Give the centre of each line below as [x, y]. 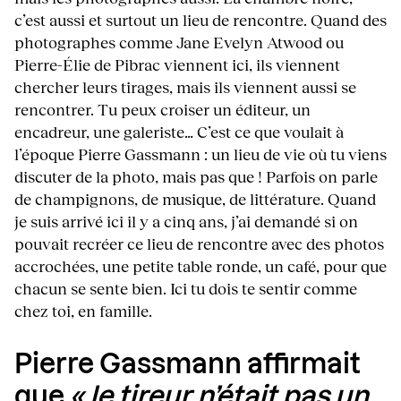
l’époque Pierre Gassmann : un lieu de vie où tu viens [200, 154]
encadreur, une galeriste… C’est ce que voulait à [179, 132]
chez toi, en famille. [83, 311]
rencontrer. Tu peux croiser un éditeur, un [162, 110]
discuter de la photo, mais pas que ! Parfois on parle [196, 177]
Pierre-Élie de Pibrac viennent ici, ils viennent [177, 65]
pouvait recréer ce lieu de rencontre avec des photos [199, 244]
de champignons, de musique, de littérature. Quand [195, 199]
